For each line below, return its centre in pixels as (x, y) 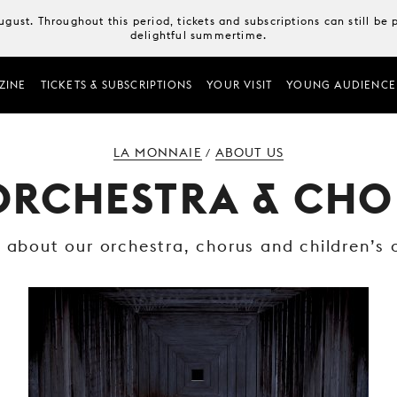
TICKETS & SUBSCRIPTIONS (117, 85)
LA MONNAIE (157, 152)
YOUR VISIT (240, 85)
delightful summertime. (198, 35)
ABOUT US (249, 152)
